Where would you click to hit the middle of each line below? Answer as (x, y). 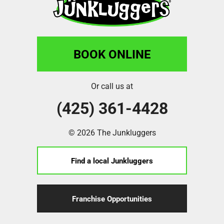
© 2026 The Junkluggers (112, 132)
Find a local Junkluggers (112, 160)
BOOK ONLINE (112, 54)
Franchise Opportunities (112, 198)
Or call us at (112, 85)
